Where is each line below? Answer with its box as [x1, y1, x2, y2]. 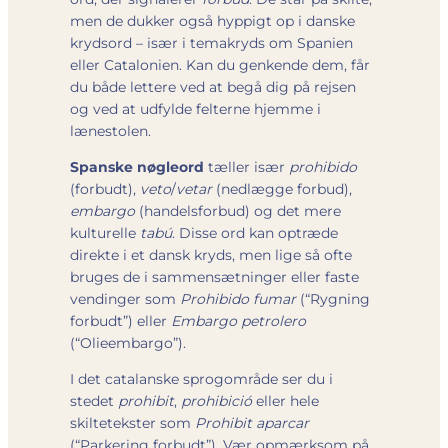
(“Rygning [296, 289, 370, 308]
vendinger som [70, 289, 180, 308]
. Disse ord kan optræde [172, 223, 338, 242]
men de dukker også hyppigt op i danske [70, 11, 355, 30]
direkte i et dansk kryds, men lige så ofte [70, 245, 352, 264]
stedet [70, 391, 118, 410]
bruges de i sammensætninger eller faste [70, 267, 359, 286]
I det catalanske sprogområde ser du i [70, 369, 333, 388]
